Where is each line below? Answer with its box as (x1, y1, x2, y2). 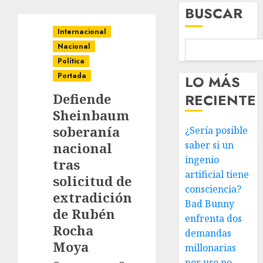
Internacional (58, 26, 106, 37)
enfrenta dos (185, 212, 242, 225)
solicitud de (53, 172, 131, 190)
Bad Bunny (185, 197, 235, 210)
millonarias (185, 241, 237, 254)
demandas (185, 227, 232, 240)
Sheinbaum (53, 106, 129, 124)
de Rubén (53, 205, 115, 222)
